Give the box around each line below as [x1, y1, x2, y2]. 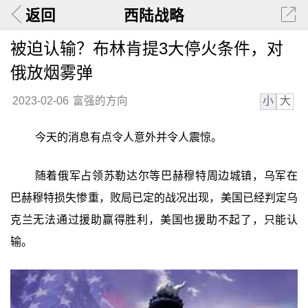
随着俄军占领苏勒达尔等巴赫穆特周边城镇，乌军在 [34, 169, 298, 181]
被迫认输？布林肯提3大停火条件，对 [10, 38, 283, 58]
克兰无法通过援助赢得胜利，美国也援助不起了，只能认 [10, 213, 298, 225]
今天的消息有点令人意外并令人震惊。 [34, 131, 222, 144]
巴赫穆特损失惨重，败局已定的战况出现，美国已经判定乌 [10, 191, 298, 203]
